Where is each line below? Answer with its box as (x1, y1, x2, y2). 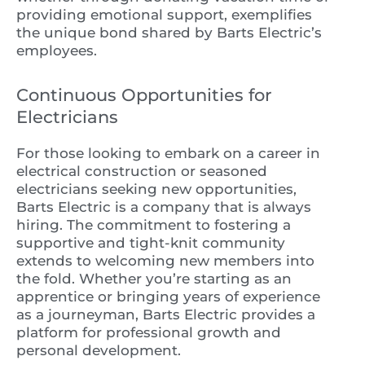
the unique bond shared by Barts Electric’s (16, 24, 322, 41)
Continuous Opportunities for (16, 84, 272, 105)
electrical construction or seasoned (16, 162, 267, 179)
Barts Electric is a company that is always (16, 198, 311, 215)
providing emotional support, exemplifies (16, 6, 312, 23)
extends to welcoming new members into (16, 252, 314, 269)
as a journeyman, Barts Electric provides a (16, 306, 315, 323)
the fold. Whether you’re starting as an (16, 270, 292, 287)
